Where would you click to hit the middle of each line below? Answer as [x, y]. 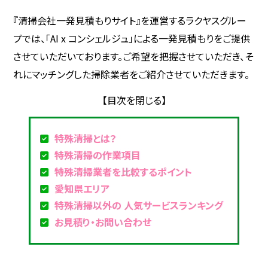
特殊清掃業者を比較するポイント [123, 172]
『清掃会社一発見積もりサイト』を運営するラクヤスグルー [130, 21]
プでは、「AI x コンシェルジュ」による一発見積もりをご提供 [132, 39]
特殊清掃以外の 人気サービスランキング [138, 205]
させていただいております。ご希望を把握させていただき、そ [133, 57]
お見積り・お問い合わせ [103, 222]
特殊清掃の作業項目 [97, 155]
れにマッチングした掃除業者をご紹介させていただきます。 [132, 74]
